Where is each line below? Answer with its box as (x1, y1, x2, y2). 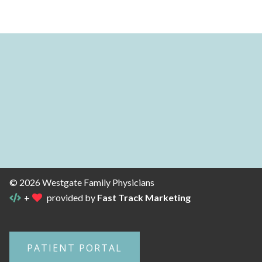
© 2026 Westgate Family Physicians (9, 176, 154, 188)
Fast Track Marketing (96, 191, 191, 203)
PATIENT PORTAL (27, 241, 122, 254)
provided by (44, 191, 97, 203)
